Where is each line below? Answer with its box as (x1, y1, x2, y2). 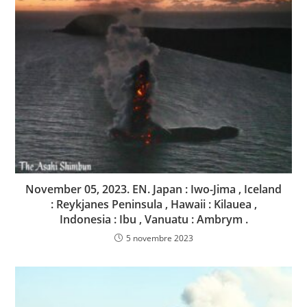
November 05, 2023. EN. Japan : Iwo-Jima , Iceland (25, 182, 282, 197)
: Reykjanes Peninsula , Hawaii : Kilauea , (50, 197, 257, 212)
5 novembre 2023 (125, 232, 193, 245)
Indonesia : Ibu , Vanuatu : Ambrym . (59, 212, 248, 228)
